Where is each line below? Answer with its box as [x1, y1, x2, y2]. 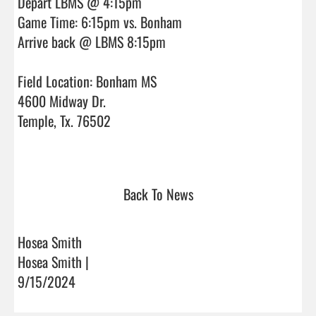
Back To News [123, 183, 193, 205]
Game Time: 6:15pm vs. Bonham [18, 11, 182, 32]
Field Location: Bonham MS [18, 70, 157, 92]
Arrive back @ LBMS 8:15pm [18, 30, 166, 52]
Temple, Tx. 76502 [18, 109, 111, 131]
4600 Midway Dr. [18, 90, 106, 111]
